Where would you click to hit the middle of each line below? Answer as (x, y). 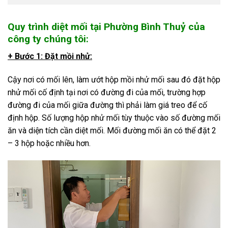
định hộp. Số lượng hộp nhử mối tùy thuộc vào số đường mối (114, 118)
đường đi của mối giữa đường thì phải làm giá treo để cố (107, 105)
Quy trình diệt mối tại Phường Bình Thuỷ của (106, 26)
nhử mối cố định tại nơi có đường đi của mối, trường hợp (107, 93)
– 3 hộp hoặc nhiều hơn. (49, 144)
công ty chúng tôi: (48, 39)
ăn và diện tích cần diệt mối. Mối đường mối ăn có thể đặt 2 (112, 131)
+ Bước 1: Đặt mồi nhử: (50, 56)
